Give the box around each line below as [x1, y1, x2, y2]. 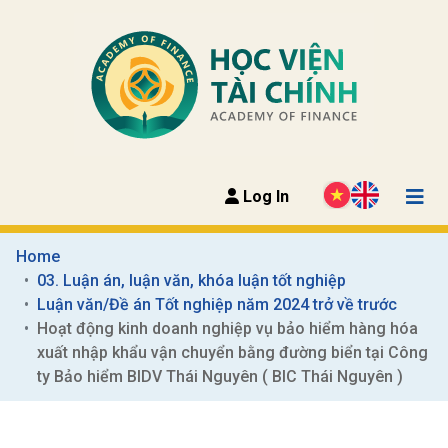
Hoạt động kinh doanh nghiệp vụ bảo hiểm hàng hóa [37, 318, 418, 338]
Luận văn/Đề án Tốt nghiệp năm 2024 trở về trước [37, 294, 397, 314]
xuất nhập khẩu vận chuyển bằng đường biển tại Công [37, 342, 428, 362]
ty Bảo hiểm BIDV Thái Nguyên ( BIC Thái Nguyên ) [37, 366, 403, 386]
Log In [239, 186, 289, 206]
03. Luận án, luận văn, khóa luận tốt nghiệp [37, 270, 346, 290]
